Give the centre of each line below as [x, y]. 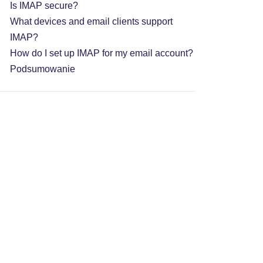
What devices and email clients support [91, 21]
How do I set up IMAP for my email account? [101, 53]
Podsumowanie [42, 69]
